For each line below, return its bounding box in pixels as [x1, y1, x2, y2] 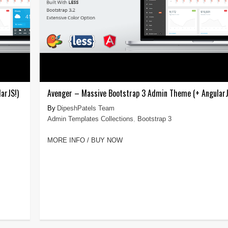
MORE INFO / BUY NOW [47, 136, 123, 144]
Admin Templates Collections [47, 115, 133, 123]
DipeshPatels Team [56, 104, 115, 112]
